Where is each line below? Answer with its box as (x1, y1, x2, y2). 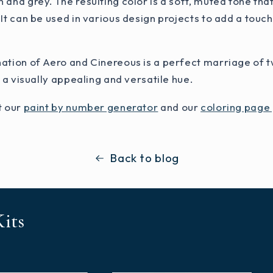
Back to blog (110, 150, 179, 165)
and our (158, 101, 201, 114)
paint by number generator (23, 101, 158, 114)
